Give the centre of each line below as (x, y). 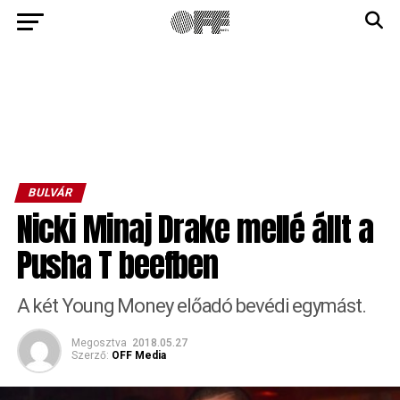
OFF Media (138, 355)
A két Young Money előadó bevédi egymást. (191, 306)
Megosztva (99, 343)
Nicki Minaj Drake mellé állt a (195, 229)
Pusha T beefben (117, 265)
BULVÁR (50, 192)
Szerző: (90, 355)
